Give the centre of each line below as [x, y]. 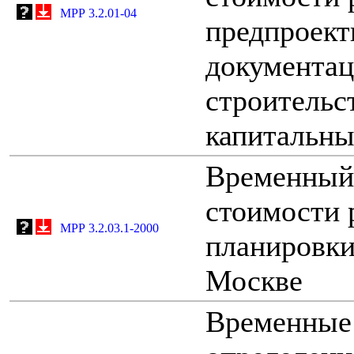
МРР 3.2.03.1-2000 [109, 228]
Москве [254, 280]
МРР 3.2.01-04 [98, 13]
